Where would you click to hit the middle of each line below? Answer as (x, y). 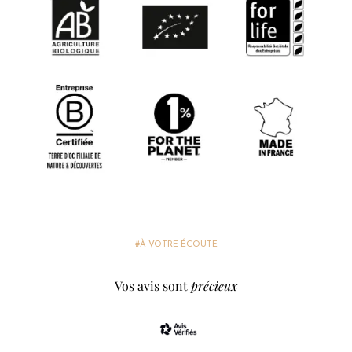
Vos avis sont (153, 286)
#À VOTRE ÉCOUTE (176, 245)
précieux (214, 286)
